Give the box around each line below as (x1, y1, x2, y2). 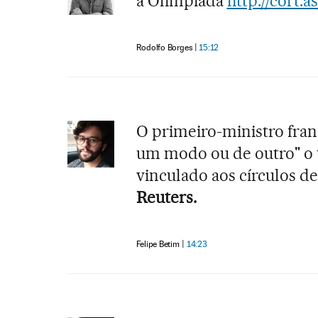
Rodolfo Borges (136, 42, 192, 53)
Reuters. (136, 187, 197, 207)
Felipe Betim (136, 238, 180, 249)
